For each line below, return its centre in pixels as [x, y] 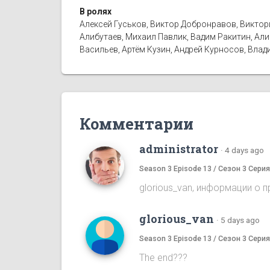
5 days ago [240, 220]
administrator [179, 149]
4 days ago [244, 150]
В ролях [96, 11]
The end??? [163, 257]
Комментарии [137, 123]
